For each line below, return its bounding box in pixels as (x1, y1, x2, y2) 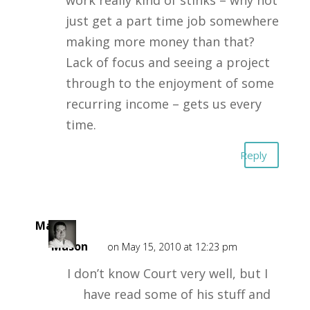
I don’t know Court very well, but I (66, 265, 268, 282)
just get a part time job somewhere (65, 12, 279, 29)
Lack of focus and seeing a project (65, 54, 270, 71)
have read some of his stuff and (82, 286, 271, 302)
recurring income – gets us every (65, 95, 262, 112)
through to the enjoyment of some (65, 75, 274, 91)
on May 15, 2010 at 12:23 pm (107, 240, 237, 253)
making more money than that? (65, 33, 255, 50)
